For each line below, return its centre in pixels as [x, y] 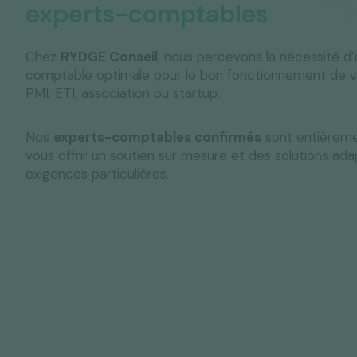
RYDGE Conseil [109, 57]
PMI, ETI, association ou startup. [123, 93]
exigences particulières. [97, 174]
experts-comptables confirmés [157, 137]
